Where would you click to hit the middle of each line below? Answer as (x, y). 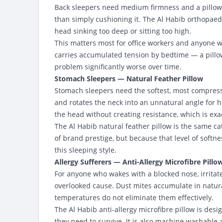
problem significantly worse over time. (118, 67)
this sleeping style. (85, 150)
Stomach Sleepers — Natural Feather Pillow (129, 79)
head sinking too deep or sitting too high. (123, 31)
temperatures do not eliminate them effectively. (134, 197)
